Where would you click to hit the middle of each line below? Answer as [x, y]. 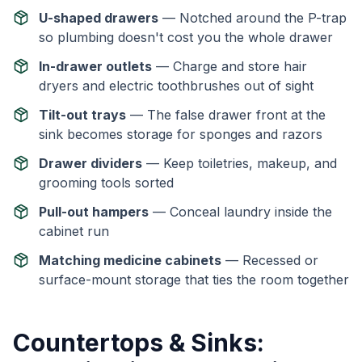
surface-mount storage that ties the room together [194, 280]
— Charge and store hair [229, 66]
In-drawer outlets [95, 66]
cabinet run [74, 231]
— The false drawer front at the [226, 115]
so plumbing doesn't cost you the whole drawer [186, 37]
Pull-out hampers [94, 212]
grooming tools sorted [106, 183]
